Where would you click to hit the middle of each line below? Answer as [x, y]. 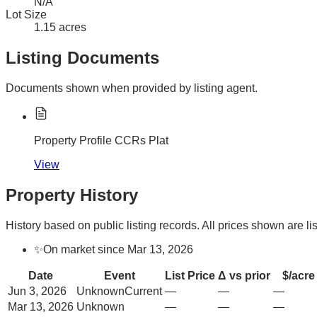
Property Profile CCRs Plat [101, 141]
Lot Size [26, 15]
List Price [190, 275]
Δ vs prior [244, 275]
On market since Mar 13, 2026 [118, 249]
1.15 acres [60, 28]
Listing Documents [82, 58]
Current [143, 291]
